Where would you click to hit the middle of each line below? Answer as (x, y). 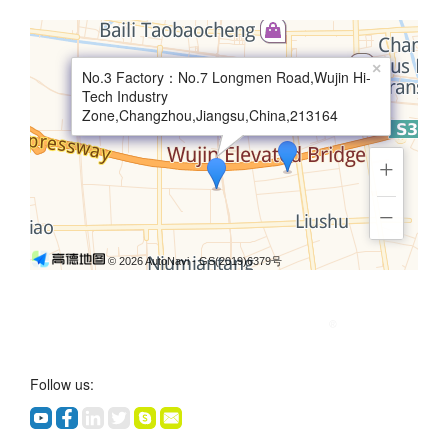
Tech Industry (125, 95)
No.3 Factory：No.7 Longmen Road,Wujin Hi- (226, 76)
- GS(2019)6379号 (237, 260)
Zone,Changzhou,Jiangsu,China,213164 (210, 114)
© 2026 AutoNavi (150, 260)
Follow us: (62, 383)
